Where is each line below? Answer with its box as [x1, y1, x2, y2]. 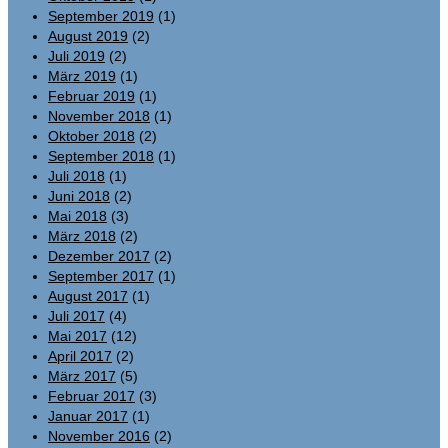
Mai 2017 [48, 327, 107, 344]
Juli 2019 [48, 47, 105, 64]
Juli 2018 [48, 167, 105, 184]
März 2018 [48, 227, 116, 244]
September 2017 [48, 267, 154, 284]
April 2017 [48, 347, 112, 364]
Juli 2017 [48, 307, 105, 324]
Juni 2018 [48, 187, 110, 204]
